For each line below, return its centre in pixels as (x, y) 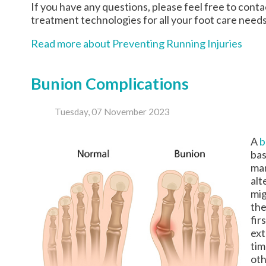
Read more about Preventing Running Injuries (137, 43)
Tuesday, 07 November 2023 (112, 112)
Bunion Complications (110, 83)
